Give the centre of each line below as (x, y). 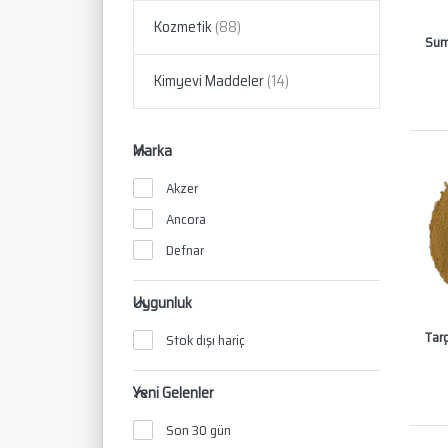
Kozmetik (183, 27)
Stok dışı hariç (206, 340)
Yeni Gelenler (173, 393)
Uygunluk (162, 303)
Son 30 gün (199, 430)
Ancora (186, 219)
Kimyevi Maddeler (209, 81)
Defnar (185, 250)
